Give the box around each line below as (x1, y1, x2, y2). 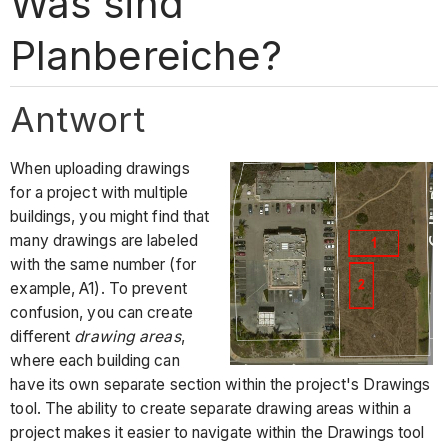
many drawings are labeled (10, 231, 198, 251)
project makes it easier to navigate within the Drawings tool (10, 423, 425, 443)
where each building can (10, 351, 180, 371)
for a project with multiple (10, 183, 189, 203)
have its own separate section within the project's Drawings (10, 375, 431, 395)
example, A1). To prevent (10, 279, 187, 299)
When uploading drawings (10, 159, 190, 179)
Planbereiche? (10, 30, 282, 80)
